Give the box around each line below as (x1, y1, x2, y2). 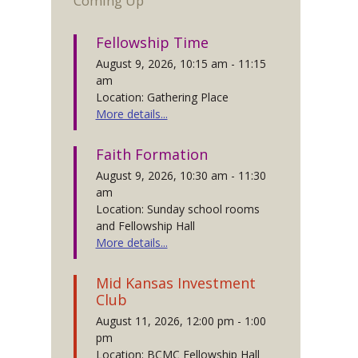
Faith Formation (95, 145, 208, 164)
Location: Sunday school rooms (95, 201, 260, 217)
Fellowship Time (95, 33, 209, 52)
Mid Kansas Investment (95, 273, 256, 292)
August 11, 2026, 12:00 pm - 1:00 (95, 313, 266, 328)
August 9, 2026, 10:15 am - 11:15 (95, 56, 266, 71)
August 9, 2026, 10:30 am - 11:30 (95, 168, 266, 183)
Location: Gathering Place (95, 89, 229, 105)
